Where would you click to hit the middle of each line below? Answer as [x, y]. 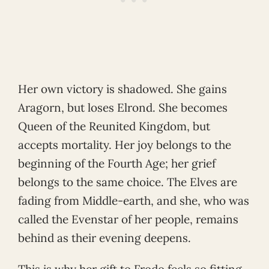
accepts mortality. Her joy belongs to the [125, 144]
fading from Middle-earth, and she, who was [134, 200]
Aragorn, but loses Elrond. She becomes [123, 107]
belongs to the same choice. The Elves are [128, 182]
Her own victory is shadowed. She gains [122, 89]
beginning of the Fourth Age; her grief [117, 163]
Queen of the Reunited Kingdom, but [114, 126]
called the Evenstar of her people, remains [128, 219]
